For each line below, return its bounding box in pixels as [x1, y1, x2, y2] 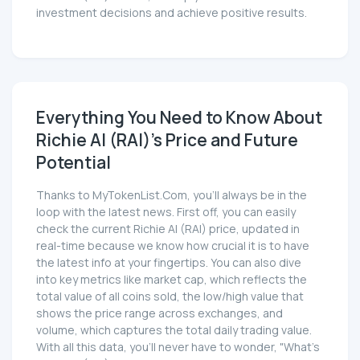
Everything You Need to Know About [36, 106, 322, 129]
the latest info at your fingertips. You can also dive [36, 255, 301, 271]
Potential [36, 151, 111, 174]
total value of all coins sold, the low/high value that [36, 288, 304, 305]
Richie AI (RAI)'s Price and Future [36, 129, 298, 152]
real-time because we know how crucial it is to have [36, 238, 309, 254]
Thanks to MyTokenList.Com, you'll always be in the [36, 187, 307, 203]
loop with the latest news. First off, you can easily [36, 204, 296, 220]
